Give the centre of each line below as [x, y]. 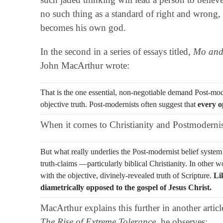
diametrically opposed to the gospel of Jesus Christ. [126, 187]
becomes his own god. [83, 27]
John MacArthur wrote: [85, 65]
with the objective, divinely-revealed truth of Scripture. [127, 175]
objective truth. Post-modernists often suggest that [119, 104]
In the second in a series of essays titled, [116, 51]
